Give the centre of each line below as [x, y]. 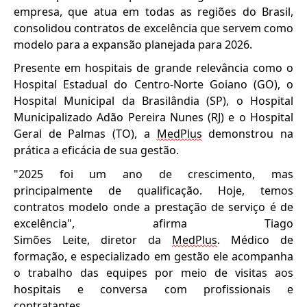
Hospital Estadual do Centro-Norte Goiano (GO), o [153, 85]
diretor [119, 240]
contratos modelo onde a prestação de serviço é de [153, 207]
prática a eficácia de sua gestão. [96, 150]
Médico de [257, 240]
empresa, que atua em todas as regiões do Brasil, [153, 11]
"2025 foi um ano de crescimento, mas [153, 174]
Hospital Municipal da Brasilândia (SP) [120, 101]
